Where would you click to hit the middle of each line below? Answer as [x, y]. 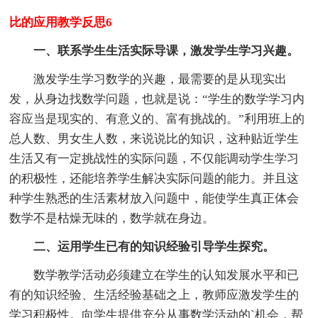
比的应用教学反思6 [61, 23]
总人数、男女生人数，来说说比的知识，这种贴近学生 [154, 139]
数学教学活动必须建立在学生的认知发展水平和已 [166, 275]
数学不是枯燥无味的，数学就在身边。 [112, 219]
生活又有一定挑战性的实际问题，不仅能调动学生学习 [154, 159]
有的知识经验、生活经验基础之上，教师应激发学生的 [154, 295]
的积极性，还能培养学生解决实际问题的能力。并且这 [154, 179]
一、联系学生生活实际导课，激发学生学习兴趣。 [166, 51]
